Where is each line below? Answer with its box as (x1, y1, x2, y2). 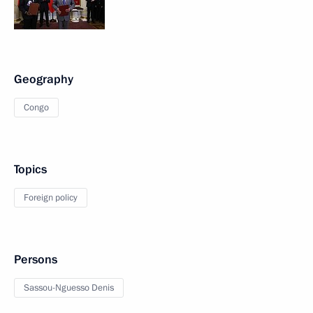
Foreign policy (24, 191, 78, 204)
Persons (14, 252, 57, 268)
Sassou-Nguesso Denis (24, 282, 114, 294)
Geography (14, 71, 73, 87)
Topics (14, 161, 47, 177)
